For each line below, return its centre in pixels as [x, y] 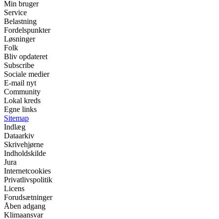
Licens [14, 189]
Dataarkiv [19, 136]
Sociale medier [27, 74]
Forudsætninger [28, 197]
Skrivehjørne [24, 145]
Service [15, 13]
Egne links [20, 109]
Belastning [20, 22]
